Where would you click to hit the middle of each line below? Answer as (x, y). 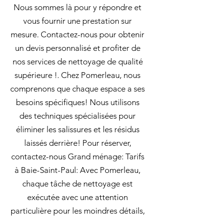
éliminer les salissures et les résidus (77, 129)
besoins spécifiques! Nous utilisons (77, 102)
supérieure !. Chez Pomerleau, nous (77, 75)
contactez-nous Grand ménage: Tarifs (77, 156)
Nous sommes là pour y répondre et (77, 7)
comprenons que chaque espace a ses (77, 89)
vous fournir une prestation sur (77, 21)
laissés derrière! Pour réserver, (77, 143)
